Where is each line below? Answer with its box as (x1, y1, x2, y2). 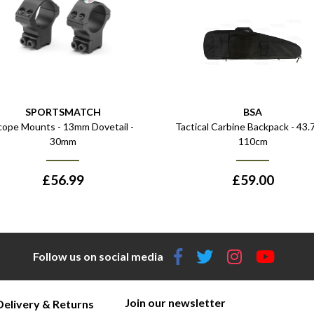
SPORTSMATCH (25, 106, 101, 118)
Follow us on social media (32, 250, 163, 264)
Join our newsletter (125, 296, 226, 310)
